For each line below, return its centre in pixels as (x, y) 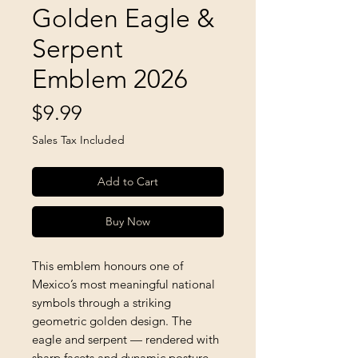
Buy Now (128, 221)
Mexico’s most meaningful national (123, 284)
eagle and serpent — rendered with (125, 339)
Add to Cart (128, 181)
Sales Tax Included (78, 139)
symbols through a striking (101, 302)
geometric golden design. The (112, 320)
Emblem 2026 (110, 79)
